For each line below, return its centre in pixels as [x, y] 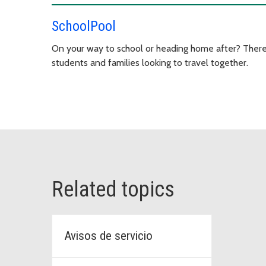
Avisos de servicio [108, 235]
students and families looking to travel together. [150, 62]
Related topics [113, 189]
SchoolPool [84, 26]
